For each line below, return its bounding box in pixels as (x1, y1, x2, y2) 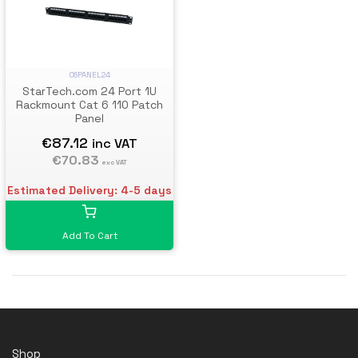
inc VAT (92, 134, 137, 152)
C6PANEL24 (69, 69, 110, 80)
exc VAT (102, 157, 127, 166)
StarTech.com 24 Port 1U (22, 83, 157, 98)
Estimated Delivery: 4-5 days (7, 182, 172, 197)
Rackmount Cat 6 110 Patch (16, 97, 163, 112)
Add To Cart (62, 229, 117, 242)
